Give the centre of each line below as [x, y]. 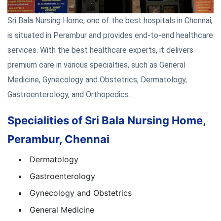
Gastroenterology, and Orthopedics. [69, 94]
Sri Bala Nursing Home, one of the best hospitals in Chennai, [110, 20]
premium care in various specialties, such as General [96, 65]
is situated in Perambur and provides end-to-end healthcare [110, 35]
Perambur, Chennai [58, 139]
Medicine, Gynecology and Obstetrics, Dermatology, [97, 79]
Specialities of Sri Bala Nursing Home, [107, 120]
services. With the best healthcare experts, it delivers [100, 50]
